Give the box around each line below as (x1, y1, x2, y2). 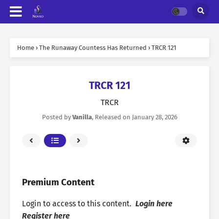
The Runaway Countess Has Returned (39, 44, 147, 51)
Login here (135, 199, 173, 209)
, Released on (91, 113, 132, 121)
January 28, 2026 (131, 113, 177, 121)
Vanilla (72, 113, 92, 121)
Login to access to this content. (22, 199, 133, 209)
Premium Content (22, 176, 94, 188)
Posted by (42, 113, 72, 121)
